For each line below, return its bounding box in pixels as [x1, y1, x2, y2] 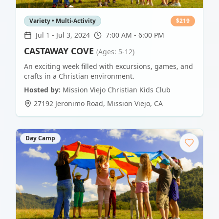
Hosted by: [24, 85, 61, 95]
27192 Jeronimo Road [34, 99, 103, 109]
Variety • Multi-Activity [29, 17, 96, 25]
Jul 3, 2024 [56, 30, 90, 40]
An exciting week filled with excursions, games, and [24, 62, 193, 71]
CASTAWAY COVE [24, 45, 94, 57]
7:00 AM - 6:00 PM [106, 30, 164, 40]
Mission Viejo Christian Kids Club [63, 85, 171, 95]
